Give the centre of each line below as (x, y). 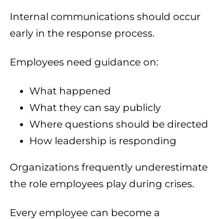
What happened (70, 91)
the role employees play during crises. (102, 184)
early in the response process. (82, 33)
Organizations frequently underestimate (109, 167)
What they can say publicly (95, 108)
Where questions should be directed (119, 124)
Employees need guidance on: (84, 62)
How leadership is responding (103, 141)
